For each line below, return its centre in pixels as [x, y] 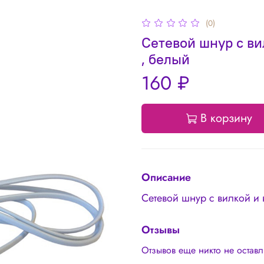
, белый [166, 59]
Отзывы [161, 230]
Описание [166, 177]
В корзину [226, 118]
